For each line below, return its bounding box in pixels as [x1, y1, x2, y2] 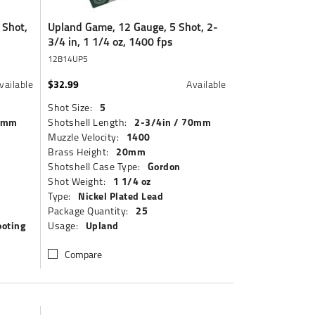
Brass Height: [48, 144, 109, 159]
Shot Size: [48, 100, 93, 115]
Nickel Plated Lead [78, 188, 164, 204]
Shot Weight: [48, 174, 106, 188]
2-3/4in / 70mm [134, 114, 212, 130]
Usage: [48, 218, 79, 233]
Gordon [147, 158, 181, 174]
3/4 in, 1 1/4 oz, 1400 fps [48, 32, 174, 51]
